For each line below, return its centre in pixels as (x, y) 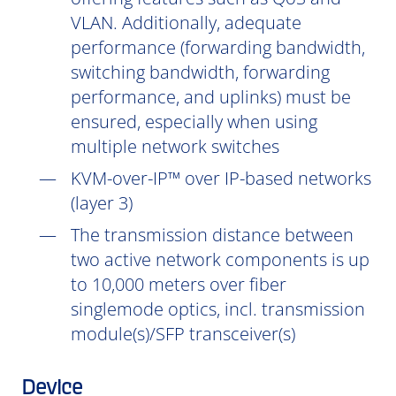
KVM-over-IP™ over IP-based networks (221, 178)
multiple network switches (175, 146)
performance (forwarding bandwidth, (218, 47)
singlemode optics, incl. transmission (218, 309)
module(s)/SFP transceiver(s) (183, 334)
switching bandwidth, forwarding (200, 72)
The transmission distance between (212, 235)
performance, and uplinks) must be (211, 97)
